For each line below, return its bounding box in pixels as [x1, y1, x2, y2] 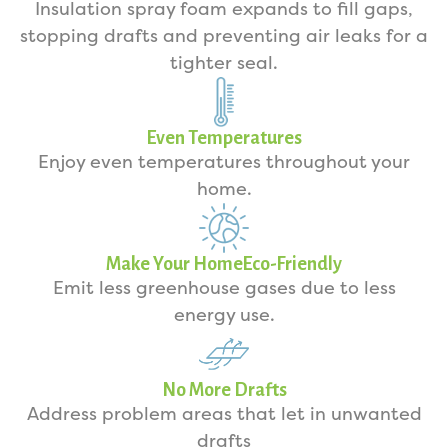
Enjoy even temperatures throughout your [38, 151, 410, 173]
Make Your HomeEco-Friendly [106, 254, 342, 274]
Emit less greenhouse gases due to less [52, 277, 396, 299]
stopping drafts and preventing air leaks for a [20, 25, 428, 47]
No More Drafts [161, 380, 287, 400]
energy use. [173, 304, 275, 326]
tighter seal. [170, 52, 278, 74]
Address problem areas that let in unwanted [26, 403, 422, 425]
